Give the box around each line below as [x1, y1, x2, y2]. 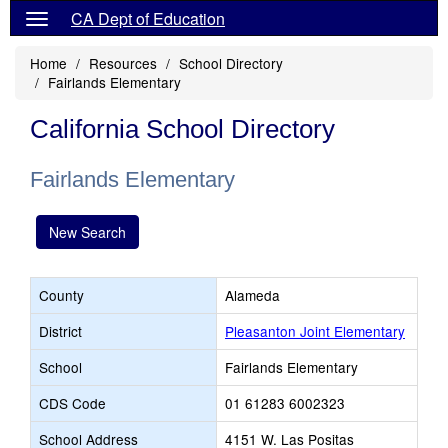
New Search [49, 222, 126, 242]
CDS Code [39, 393, 106, 413]
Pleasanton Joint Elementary [225, 321, 405, 341]
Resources [89, 53, 157, 73]
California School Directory [30, 114, 335, 144]
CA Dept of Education [71, 7, 225, 30]
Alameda [225, 285, 280, 305]
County [39, 285, 84, 305]
